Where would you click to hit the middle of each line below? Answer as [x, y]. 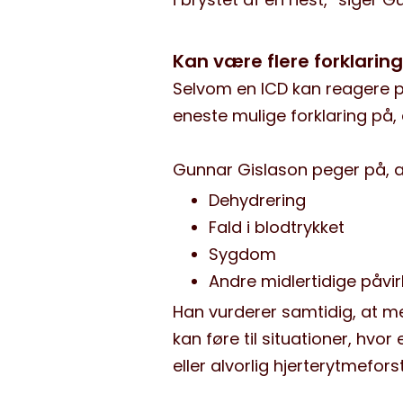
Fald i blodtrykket [277, 227]
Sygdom [242, 254]
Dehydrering [257, 200]
